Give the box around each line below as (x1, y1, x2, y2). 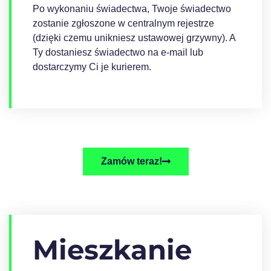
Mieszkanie (33, 233, 192, 266)
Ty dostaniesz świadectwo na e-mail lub (33, 47, 203, 57)
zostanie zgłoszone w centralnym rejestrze (33, 18, 214, 28)
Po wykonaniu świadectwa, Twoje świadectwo (33, 4, 231, 14)
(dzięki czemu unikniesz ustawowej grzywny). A (33, 33, 235, 43)
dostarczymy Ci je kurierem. (33, 62, 151, 72)
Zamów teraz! (100, 156, 162, 166)
